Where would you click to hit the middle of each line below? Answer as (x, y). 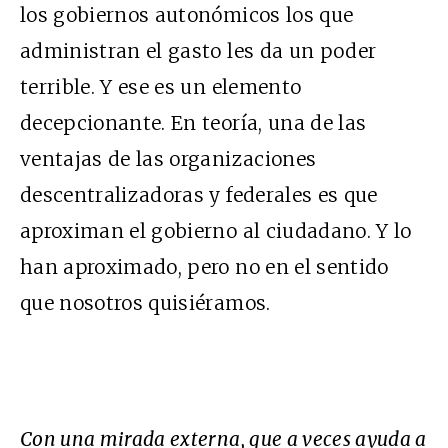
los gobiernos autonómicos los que (187, 15)
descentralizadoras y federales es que (199, 195)
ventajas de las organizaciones (168, 159)
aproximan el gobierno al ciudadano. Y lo (216, 231)
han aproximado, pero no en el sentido (204, 267)
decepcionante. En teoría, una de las (193, 123)
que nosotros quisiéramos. (145, 303)
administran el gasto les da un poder (198, 51)
